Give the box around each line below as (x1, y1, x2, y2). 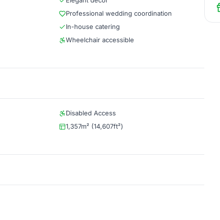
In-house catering (66, 23, 120, 30)
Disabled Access (66, 109, 116, 117)
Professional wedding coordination (66, 9, 172, 17)
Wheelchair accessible (66, 36, 134, 44)
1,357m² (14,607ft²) (66, 122, 123, 130)
